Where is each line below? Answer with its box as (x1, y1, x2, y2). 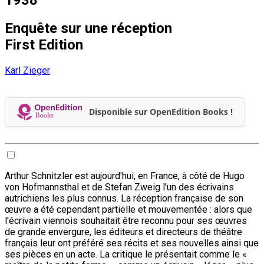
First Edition (5, 36, 83, 53)
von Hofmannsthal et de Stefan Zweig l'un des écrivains (5, 181, 234, 193)
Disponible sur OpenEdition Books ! (88, 106, 233, 118)
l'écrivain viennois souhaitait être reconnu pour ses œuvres (5, 214, 247, 226)
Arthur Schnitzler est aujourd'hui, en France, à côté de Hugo (5, 170, 245, 181)
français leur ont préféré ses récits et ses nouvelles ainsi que (5, 237, 259, 249)
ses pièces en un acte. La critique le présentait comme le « (5, 248, 247, 260)
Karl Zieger (5, 64, 50, 76)
